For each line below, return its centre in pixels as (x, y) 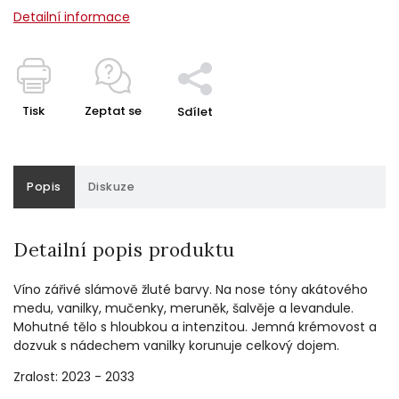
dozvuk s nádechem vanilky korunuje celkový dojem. (176, 345)
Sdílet (195, 111)
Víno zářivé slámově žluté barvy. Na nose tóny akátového (191, 289)
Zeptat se (113, 110)
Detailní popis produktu (124, 249)
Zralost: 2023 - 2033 (74, 376)
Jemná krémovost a (314, 326)
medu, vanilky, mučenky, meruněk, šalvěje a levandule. (183, 308)
